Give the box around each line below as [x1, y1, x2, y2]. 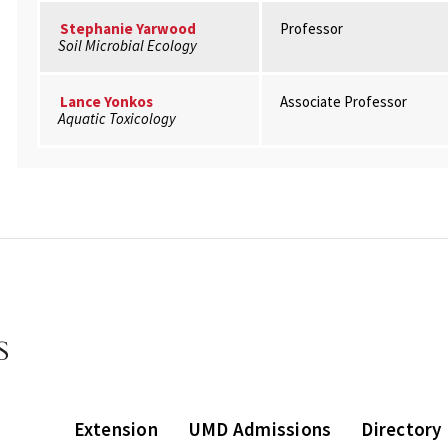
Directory [361, 416, 442, 441]
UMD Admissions [187, 416, 332, 441]
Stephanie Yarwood [59, 19, 196, 38]
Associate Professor [279, 92, 407, 111]
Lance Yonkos [59, 92, 153, 111]
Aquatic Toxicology [57, 109, 176, 128]
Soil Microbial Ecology [57, 36, 197, 55]
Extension [73, 416, 158, 441]
